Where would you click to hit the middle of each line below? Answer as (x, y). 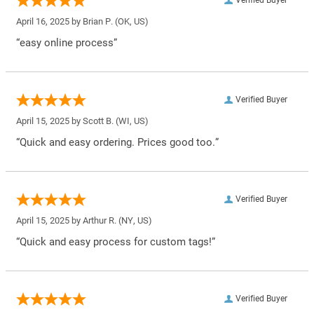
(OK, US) (131, 21)
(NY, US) (134, 220)
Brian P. (98, 21)
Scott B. (98, 121)
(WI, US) (131, 121)
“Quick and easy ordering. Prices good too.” (117, 142)
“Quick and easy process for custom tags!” (116, 241)
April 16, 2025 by (49, 21)
